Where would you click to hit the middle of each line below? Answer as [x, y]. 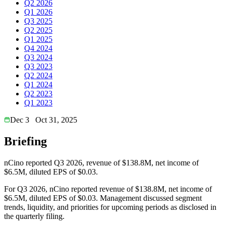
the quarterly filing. [34, 216]
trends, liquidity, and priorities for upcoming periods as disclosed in [110, 207]
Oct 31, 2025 [56, 120]
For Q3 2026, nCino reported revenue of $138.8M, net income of [108, 189]
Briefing [25, 141]
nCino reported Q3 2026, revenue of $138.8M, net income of [101, 162]
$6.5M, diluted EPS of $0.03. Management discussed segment [103, 198]
